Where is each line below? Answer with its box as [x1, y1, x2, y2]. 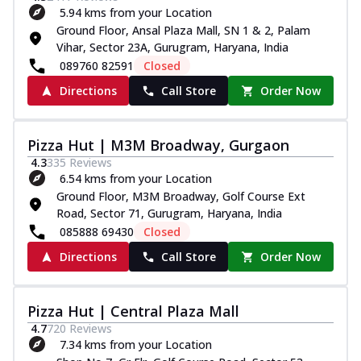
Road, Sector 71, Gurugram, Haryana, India [56, 205, 282, 222]
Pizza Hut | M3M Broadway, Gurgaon [27, 135, 289, 156]
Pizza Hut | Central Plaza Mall [27, 301, 239, 322]
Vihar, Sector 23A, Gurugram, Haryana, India [56, 39, 288, 56]
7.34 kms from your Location [60, 336, 212, 352]
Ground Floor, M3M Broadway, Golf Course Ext [56, 189, 305, 205]
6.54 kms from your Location [60, 170, 212, 186]
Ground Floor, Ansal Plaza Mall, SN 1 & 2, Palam [56, 23, 310, 39]
